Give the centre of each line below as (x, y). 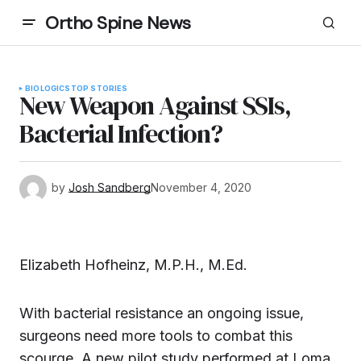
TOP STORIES (99, 88)
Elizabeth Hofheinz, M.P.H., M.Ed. (133, 265)
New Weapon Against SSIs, (155, 106)
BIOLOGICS (48, 88)
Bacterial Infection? (121, 134)
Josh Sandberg (110, 187)
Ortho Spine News (118, 23)
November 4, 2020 (201, 187)
